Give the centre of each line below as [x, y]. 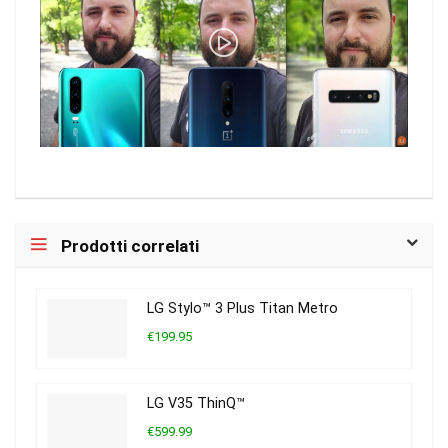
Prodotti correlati [130, 245]
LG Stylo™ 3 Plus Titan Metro [242, 308]
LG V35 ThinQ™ [196, 403]
